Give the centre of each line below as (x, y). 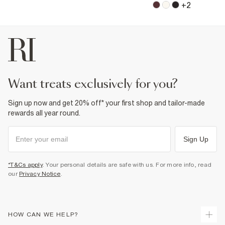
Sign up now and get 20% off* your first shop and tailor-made (106, 103)
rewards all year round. (44, 113)
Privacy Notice (40, 174)
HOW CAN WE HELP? (43, 214)
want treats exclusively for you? (99, 84)
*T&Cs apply (25, 164)
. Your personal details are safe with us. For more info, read (127, 164)
